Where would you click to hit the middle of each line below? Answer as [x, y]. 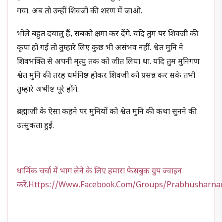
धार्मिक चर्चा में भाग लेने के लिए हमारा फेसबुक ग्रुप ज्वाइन [100, 171]
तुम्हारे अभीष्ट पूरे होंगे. [48, 90]
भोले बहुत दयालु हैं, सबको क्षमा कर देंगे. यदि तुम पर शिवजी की [108, 34]
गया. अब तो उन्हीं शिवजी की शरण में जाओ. [80, 12]
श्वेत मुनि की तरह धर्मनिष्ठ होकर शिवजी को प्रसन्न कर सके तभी [106, 76]
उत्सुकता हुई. [36, 126]
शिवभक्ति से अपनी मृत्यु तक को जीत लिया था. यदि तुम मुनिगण [109, 62]
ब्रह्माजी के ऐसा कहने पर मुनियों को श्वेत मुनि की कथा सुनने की [107, 112]
